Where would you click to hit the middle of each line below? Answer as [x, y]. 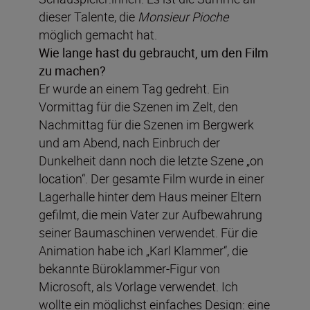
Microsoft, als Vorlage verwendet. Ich [138, 286]
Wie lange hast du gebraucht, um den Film [154, 52]
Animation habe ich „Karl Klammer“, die [143, 250]
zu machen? [72, 70]
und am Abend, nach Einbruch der [129, 142]
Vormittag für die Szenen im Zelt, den [138, 106]
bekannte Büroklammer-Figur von [129, 268]
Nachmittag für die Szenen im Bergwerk [146, 124]
